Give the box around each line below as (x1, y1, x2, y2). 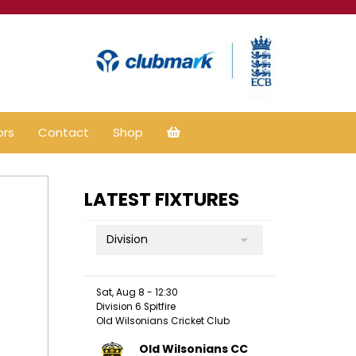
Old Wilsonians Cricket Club (96, 314, 230, 327)
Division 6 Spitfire (96, 300, 176, 313)
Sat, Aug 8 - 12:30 (96, 285, 178, 299)
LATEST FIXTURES (84, 186, 239, 212)
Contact (38, 123, 89, 141)
